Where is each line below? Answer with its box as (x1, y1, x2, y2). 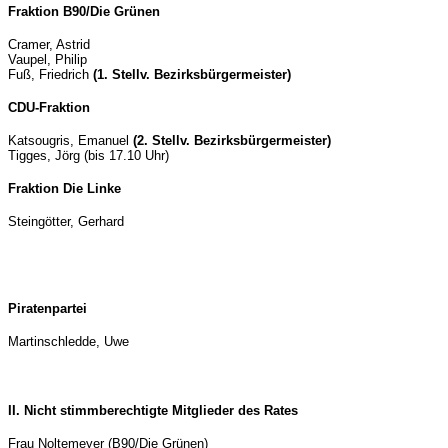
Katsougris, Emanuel (8, 133, 133, 148)
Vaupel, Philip (8, 52, 87, 67)
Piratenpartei (8, 301, 87, 316)
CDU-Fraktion (8, 100, 90, 115)
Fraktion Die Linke (8, 181, 121, 196)
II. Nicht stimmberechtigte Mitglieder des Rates (8, 403, 298, 418)
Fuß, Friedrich (8, 67, 93, 82)
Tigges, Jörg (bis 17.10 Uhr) (8, 148, 169, 163)
